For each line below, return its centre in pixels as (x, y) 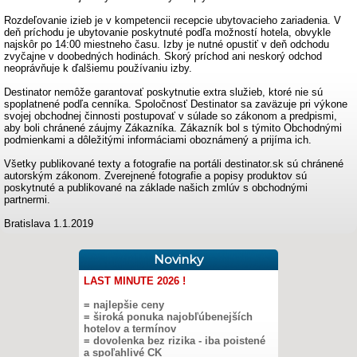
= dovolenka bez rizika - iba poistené (175, 341)
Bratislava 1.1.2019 (49, 224)
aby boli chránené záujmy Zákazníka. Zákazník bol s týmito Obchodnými (173, 128)
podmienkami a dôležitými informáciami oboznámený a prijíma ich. (158, 140)
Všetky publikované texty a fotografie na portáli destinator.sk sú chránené (174, 164)
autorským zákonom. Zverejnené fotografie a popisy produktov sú (155, 176)
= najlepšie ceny (124, 305)
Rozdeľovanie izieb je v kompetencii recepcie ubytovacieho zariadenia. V (173, 20)
